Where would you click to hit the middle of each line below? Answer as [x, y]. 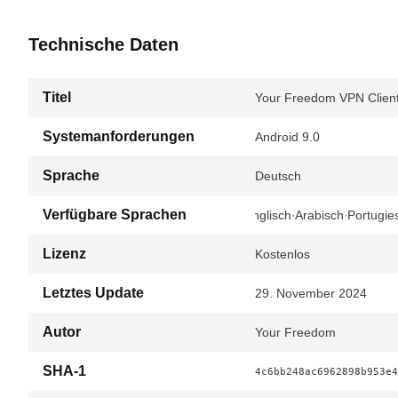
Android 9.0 [287, 137]
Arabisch [319, 215]
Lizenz [64, 254]
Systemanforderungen [119, 136]
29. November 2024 [311, 293]
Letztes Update [93, 293]
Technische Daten [103, 44]
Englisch [268, 215]
